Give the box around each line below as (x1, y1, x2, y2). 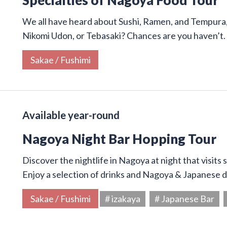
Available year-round (22, 108, 120, 121)
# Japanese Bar (155, 193, 214, 204)
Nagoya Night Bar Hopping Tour (22, 131, 216, 146)
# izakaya (105, 193, 140, 204)
